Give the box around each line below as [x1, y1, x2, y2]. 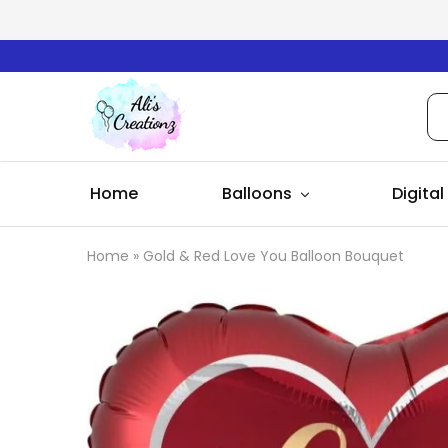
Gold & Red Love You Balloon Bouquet [143, 246, 404, 266]
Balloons [221, 182, 292, 205]
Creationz [86, 127, 163, 151]
